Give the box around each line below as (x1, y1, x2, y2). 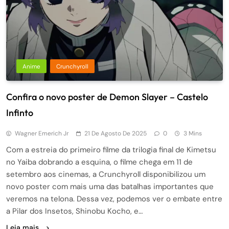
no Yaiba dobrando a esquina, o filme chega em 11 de (6, 156, 193, 167)
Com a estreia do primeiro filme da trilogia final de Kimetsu (6, 144, 216, 155)
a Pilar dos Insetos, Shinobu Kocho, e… (6, 205, 143, 216)
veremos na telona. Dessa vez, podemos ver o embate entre (6, 193, 222, 204)
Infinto (6, 106, 33, 119)
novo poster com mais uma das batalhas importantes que (6, 181, 214, 192)
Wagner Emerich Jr (15, 129, 68, 138)
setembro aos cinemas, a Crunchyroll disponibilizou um (6, 169, 205, 179)
